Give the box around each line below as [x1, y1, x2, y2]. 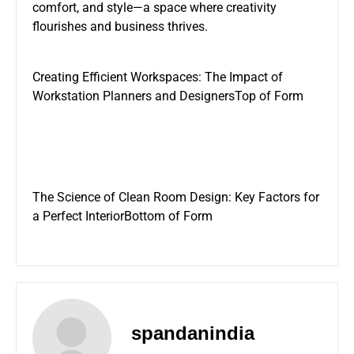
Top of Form [235, 88, 303, 104]
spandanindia [131, 322, 254, 344]
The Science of [32, 189, 119, 205]
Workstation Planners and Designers [32, 88, 235, 104]
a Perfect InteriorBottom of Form [32, 208, 213, 224]
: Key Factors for [228, 189, 319, 205]
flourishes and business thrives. [32, 18, 208, 34]
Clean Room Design [119, 189, 228, 205]
